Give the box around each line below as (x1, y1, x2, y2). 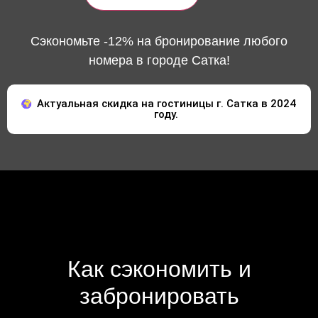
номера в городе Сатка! (88, 53, 230, 67)
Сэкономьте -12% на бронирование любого (31, 33, 287, 48)
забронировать (79, 283, 239, 309)
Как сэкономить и (67, 256, 251, 282)
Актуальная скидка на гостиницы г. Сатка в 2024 (36, 97, 296, 110)
